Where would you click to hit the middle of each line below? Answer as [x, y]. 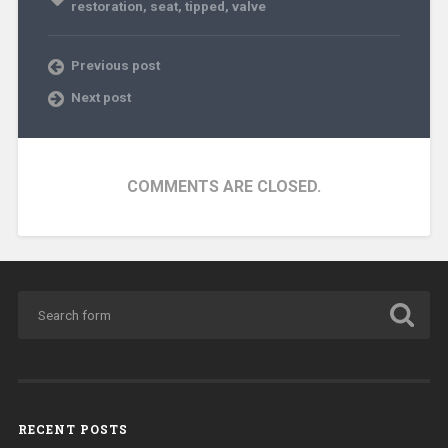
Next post [100, 96]
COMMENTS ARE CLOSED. [224, 186]
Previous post [115, 64]
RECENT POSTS [72, 429]
